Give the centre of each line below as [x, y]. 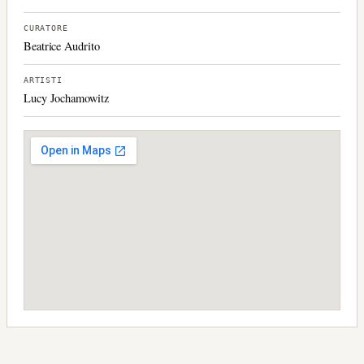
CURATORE [46, 28]
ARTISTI [43, 80]
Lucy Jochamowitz [66, 97]
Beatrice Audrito [62, 45]
